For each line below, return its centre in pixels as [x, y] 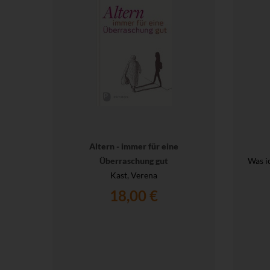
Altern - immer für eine [134, 146]
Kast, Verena [134, 175]
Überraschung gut [134, 161]
